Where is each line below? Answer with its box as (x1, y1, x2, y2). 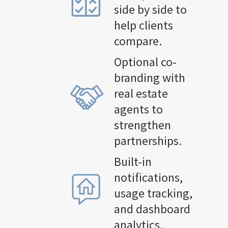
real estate (113, 85, 168, 101)
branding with (113, 69, 185, 85)
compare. (113, 33, 162, 49)
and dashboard (113, 201, 190, 217)
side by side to (113, 1, 187, 17)
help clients (113, 17, 173, 33)
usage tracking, (113, 185, 192, 201)
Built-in (113, 153, 152, 169)
